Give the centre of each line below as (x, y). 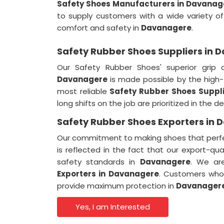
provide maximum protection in (116, 186)
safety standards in (98, 162)
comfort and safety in (99, 28)
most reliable (83, 91)
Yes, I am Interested (113, 207)
